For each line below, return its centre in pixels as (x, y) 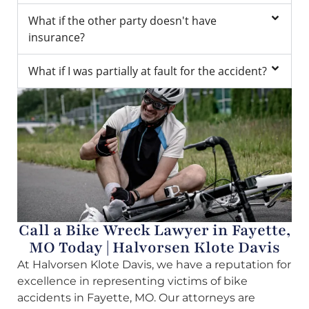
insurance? (57, 37)
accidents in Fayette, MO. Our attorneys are (136, 298)
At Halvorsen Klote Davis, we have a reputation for (154, 265)
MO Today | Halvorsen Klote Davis (154, 248)
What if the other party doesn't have (122, 20)
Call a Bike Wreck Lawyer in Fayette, (154, 231)
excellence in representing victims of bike (132, 281)
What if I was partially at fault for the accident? (148, 71)
